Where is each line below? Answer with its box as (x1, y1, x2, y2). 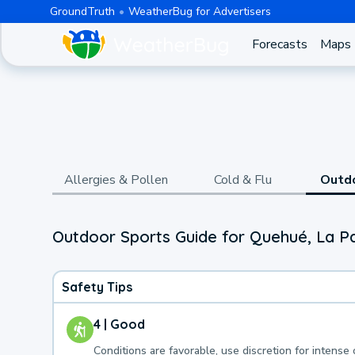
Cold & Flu (213, 171, 272, 189)
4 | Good (94, 315, 145, 332)
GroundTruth (49, 3, 115, 19)
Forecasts (251, 36, 307, 53)
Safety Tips (62, 278, 132, 295)
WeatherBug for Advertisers (128, 3, 271, 19)
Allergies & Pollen (63, 171, 168, 189)
